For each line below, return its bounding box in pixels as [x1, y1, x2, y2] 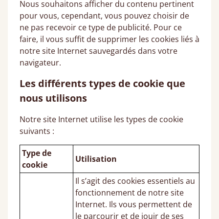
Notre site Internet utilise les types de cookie [20, 114, 183, 125]
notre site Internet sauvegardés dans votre [20, 45, 177, 56]
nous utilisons [20, 91, 87, 105]
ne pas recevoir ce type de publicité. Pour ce [20, 22, 182, 33]
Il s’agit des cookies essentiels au [75, 175, 195, 186]
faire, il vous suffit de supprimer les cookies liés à [20, 34, 199, 44]
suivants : [20, 126, 54, 136]
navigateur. [20, 57, 61, 68]
